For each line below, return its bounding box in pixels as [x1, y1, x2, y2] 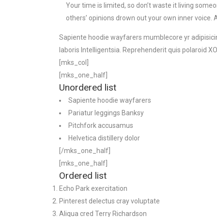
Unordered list [59, 82, 116, 93]
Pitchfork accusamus [68, 122, 133, 129]
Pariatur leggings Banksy [68, 109, 144, 117]
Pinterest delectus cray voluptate [59, 197, 160, 205]
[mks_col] [59, 59, 89, 66]
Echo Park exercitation [59, 185, 127, 192]
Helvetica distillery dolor [68, 134, 140, 142]
